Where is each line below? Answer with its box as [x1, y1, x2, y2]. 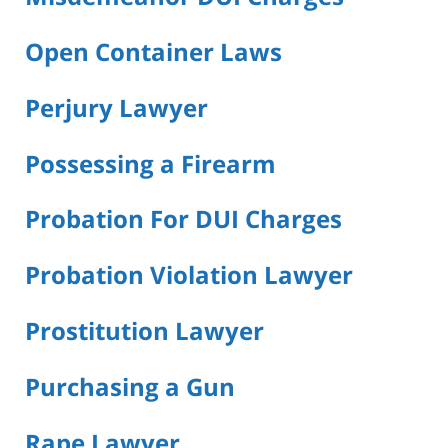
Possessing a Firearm [25, 146, 276, 180]
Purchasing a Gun [25, 370, 235, 404]
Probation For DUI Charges [25, 202, 342, 236]
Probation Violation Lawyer [25, 258, 353, 292]
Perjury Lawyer [25, 90, 208, 124]
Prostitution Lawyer [25, 314, 264, 348]
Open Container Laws [25, 34, 282, 68]
